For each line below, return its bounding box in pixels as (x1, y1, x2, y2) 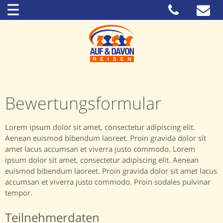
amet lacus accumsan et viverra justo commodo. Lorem (5, 144, 195, 154)
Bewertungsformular (5, 92, 161, 114)
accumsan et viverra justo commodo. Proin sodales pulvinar (5, 177, 211, 187)
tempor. (5, 188, 32, 198)
